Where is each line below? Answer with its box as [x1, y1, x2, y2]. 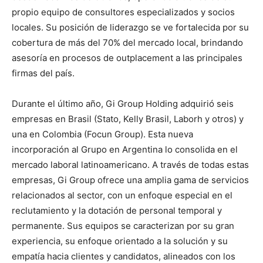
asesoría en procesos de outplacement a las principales [12, 52, 242, 63]
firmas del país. [12, 68, 75, 79]
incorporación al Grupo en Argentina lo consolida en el [12, 144, 238, 155]
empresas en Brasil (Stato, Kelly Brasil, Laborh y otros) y [12, 113, 244, 124]
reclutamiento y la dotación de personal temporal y [12, 205, 222, 216]
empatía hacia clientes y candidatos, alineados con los [12, 251, 235, 262]
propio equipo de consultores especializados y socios [12, 6, 235, 18]
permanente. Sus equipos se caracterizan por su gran [12, 220, 234, 231]
